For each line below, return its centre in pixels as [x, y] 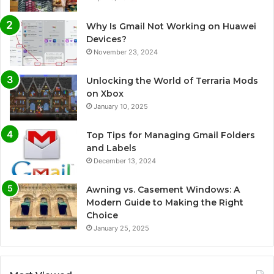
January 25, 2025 [121, 228]
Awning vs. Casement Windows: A [163, 189]
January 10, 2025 [121, 106]
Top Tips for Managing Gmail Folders [171, 135]
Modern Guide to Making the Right [165, 202]
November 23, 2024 [126, 52]
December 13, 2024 [125, 161]
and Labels [111, 148]
